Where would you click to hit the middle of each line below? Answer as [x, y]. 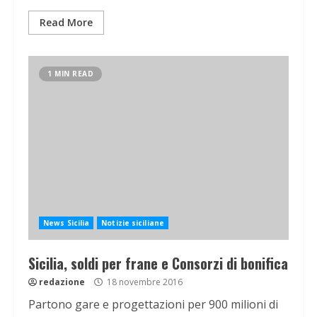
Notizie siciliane [133, 223]
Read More [66, 23]
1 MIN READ [70, 74]
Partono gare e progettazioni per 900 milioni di [153, 305]
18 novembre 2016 [144, 282]
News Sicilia [67, 223]
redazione [62, 282]
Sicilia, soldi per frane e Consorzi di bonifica [158, 264]
